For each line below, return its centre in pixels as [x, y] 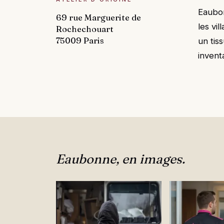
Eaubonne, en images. [120, 159]
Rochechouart [85, 29]
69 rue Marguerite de [98, 18]
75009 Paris [80, 41]
